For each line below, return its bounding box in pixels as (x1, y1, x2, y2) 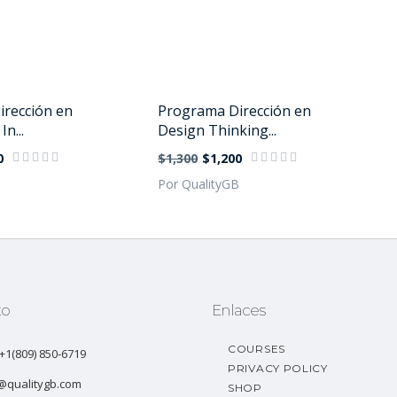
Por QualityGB (158, 175, 240, 192)
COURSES (228, 342, 285, 355)
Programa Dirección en (158, 101, 312, 121)
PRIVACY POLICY (228, 362, 328, 375)
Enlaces (212, 301, 265, 319)
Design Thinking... (158, 121, 277, 140)
